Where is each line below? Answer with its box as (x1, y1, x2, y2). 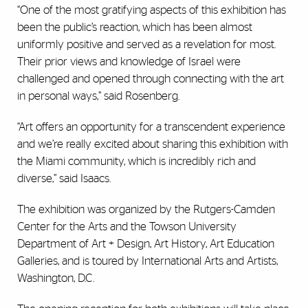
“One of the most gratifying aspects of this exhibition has (17, 3, 286, 16)
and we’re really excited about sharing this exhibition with (17, 137, 288, 150)
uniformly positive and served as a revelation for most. (17, 38, 276, 50)
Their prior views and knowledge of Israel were (17, 55, 241, 67)
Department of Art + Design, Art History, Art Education (17, 237, 274, 250)
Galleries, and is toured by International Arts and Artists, (17, 254, 278, 267)
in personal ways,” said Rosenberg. (17, 89, 179, 102)
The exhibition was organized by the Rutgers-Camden (17, 203, 275, 215)
